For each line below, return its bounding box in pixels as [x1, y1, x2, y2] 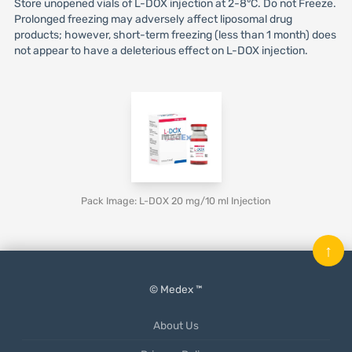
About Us [153, 319, 199, 332]
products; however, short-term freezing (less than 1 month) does [13, 28, 336, 42]
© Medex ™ [149, 283, 203, 295]
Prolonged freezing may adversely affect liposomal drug [13, 13, 292, 26]
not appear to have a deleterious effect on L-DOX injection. [13, 44, 308, 57]
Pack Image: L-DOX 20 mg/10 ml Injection [81, 195, 271, 207]
